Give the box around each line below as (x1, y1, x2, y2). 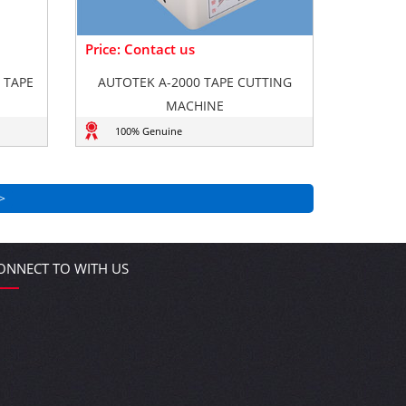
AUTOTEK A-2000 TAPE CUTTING (97, 73, 292, 91)
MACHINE (165, 97, 224, 114)
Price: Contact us (85, 40, 196, 58)
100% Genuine (114, 124, 182, 138)
